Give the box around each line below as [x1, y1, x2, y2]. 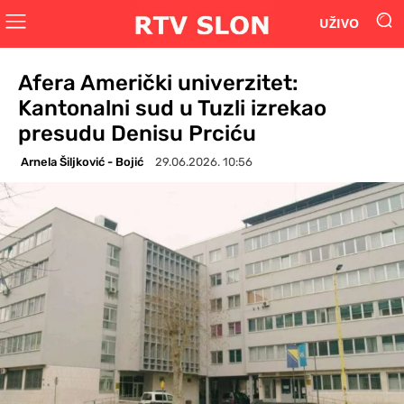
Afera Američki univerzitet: [18, 69, 298, 96]
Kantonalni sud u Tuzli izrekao [18, 95, 326, 121]
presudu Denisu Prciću [18, 120, 256, 146]
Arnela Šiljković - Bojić [21, 154, 143, 169]
